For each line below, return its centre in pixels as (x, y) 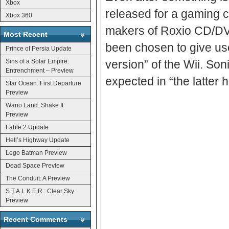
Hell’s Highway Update (38, 140)
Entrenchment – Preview (40, 70)
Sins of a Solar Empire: (37, 61)
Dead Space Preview (35, 165)
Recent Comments (36, 219)
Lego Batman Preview (36, 153)
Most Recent (26, 34)
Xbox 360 (19, 15)
